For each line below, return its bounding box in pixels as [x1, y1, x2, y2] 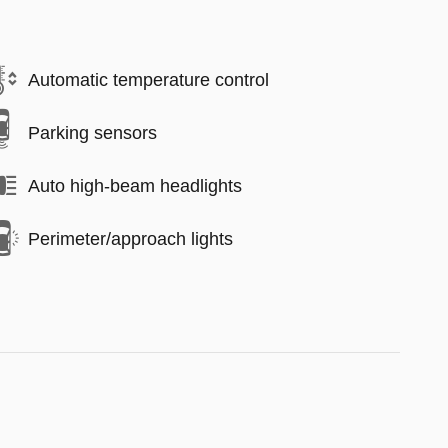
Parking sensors [28, 122, 157, 143]
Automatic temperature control [28, 69, 269, 90]
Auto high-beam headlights [28, 175, 242, 196]
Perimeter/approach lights [28, 228, 233, 249]
